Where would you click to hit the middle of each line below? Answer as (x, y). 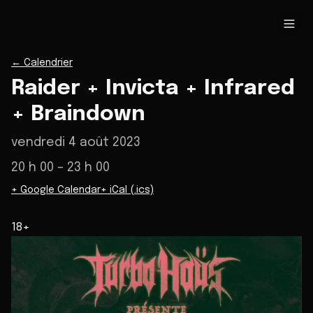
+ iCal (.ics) (127, 190)
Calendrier (48, 63)
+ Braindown (78, 114)
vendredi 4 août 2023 (76, 143)
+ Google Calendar (56, 190)
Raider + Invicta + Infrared (153, 88)
